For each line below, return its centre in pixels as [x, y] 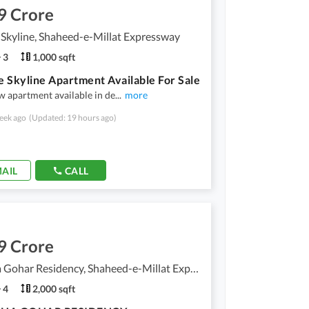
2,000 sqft [54, 288]
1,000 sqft [54, 57]
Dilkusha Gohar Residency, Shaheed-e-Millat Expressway [195, 268]
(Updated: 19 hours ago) [73, 117]
